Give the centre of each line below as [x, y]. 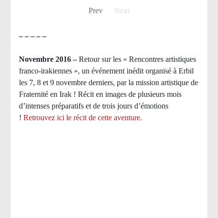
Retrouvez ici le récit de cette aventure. [82, 118]
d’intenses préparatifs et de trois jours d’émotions [93, 106]
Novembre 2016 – [49, 59]
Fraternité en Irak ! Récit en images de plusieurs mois [100, 94]
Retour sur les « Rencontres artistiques [137, 59]
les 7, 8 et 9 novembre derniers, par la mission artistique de [108, 83]
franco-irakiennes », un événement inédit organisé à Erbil [106, 71]
